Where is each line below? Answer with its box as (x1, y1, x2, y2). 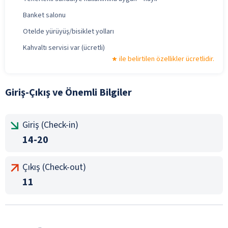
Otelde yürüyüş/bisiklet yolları (23, 26, 114, 37)
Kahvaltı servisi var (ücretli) (23, 42, 105, 53)
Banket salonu (23, 10, 66, 20)
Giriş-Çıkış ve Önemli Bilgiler (5, 85, 132, 100)
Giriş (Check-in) (22, 118, 78, 131)
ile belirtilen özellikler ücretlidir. (119, 53, 214, 64)
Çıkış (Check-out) (22, 160, 86, 174)
